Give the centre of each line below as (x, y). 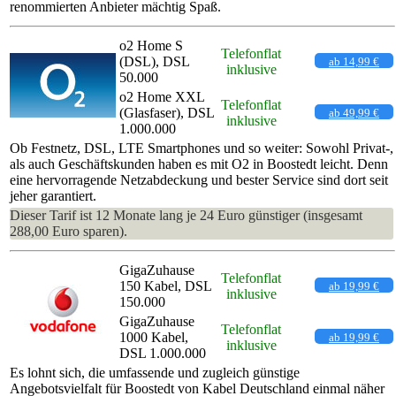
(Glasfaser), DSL (167, 112)
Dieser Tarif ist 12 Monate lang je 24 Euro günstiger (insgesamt (186, 215)
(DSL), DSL (154, 61)
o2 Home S (151, 45)
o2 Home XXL (162, 96)
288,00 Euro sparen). (69, 231)
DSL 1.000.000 (163, 353)
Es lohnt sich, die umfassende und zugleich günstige (155, 372)
